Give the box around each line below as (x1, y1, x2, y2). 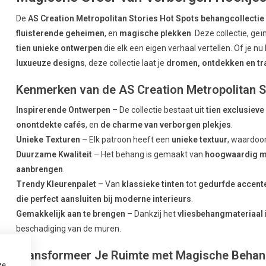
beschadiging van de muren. (16, 223, 122, 233)
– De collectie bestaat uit (110, 104, 207, 115)
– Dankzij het (125, 208, 178, 218)
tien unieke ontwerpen (16, 43, 103, 53)
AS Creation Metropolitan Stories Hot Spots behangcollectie (28, 13, 265, 23)
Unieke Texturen (16, 134, 81, 144)
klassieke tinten (122, 179, 185, 189)
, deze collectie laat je (85, 58, 167, 68)
